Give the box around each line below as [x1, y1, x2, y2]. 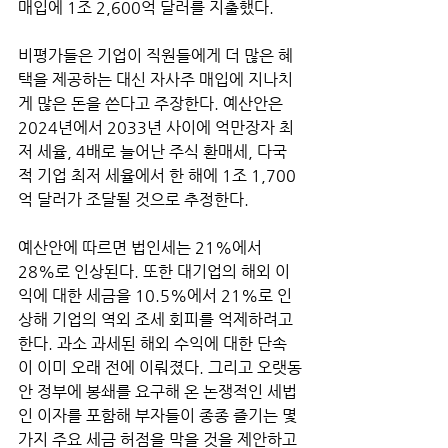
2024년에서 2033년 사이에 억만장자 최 [18, 117, 294, 137]
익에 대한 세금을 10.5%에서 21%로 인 [18, 285, 292, 305]
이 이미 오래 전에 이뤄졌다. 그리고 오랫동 [18, 357, 302, 377]
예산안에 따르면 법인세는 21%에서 [18, 237, 266, 257]
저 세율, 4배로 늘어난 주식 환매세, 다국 [18, 141, 287, 161]
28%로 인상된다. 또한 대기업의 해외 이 [18, 261, 290, 281]
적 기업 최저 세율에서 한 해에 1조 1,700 [18, 165, 296, 185]
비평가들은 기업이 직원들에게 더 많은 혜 [18, 45, 293, 65]
